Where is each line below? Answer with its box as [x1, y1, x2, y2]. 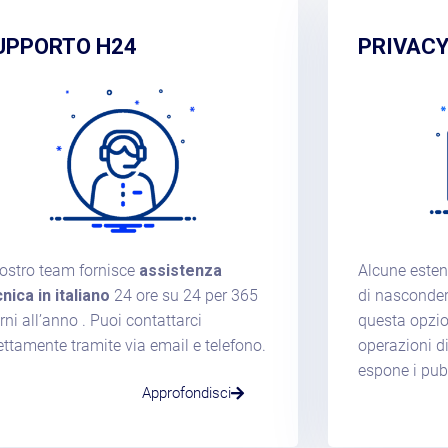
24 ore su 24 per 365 [109, 285, 258, 305]
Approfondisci [141, 383, 231, 402]
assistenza [138, 260, 222, 280]
